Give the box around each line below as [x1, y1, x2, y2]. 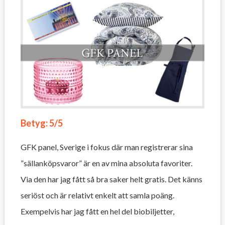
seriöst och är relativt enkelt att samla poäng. [20, 190, 174, 200]
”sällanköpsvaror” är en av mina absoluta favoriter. [20, 158, 192, 168]
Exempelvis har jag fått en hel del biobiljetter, [20, 206, 174, 216]
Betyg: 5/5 [20, 117, 63, 129]
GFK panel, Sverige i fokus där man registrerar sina [20, 142, 193, 152]
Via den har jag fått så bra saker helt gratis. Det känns [20, 174, 202, 184]
